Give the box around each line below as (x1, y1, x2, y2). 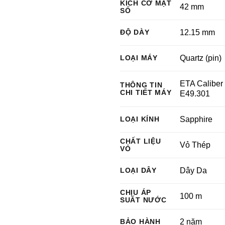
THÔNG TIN (120, 81, 163, 89)
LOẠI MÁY (120, 54, 158, 62)
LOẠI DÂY (120, 166, 157, 174)
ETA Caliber (180, 79, 223, 88)
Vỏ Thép (180, 141, 211, 149)
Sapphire (180, 115, 213, 124)
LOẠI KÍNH (120, 115, 160, 123)
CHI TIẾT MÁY (120, 88, 172, 96)
